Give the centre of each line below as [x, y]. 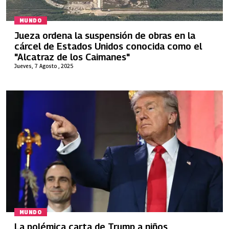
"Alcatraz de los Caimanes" [72, 57]
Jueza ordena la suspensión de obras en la [105, 35]
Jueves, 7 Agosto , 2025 [44, 66]
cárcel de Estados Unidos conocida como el [108, 46]
